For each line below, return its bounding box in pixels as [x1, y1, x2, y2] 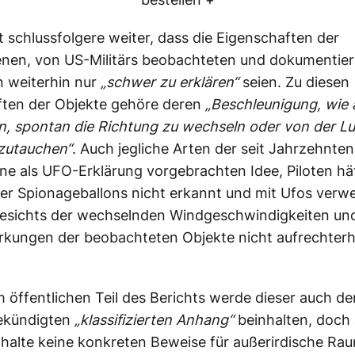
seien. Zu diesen [239, 73, 349, 90]
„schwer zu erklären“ [101, 73, 239, 90]
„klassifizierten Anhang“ [74, 311, 234, 328]
